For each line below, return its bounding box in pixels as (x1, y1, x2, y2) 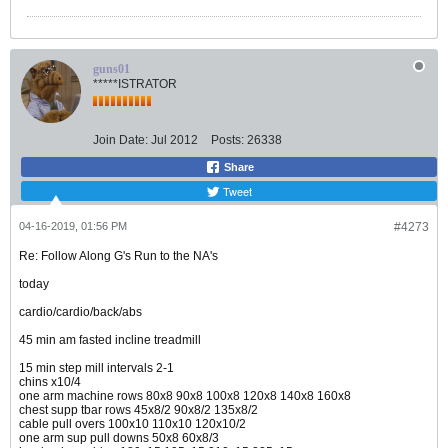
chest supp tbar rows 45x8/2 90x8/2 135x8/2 (19, 403, 258, 418)
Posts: (211, 133, 244, 148)
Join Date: (93, 133, 148, 148)
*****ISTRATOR (93, 77, 177, 92)
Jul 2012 (151, 133, 198, 148)
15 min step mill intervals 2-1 (19, 361, 174, 376)
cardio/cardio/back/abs (19, 305, 142, 320)
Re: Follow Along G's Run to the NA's (19, 249, 218, 264)
